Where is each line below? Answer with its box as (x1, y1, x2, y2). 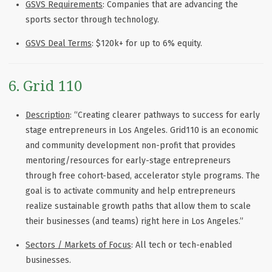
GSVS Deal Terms (25, 38, 92, 49)
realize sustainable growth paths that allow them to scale (25, 201, 251, 212)
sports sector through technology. (25, 15, 159, 25)
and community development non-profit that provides (25, 140, 236, 151)
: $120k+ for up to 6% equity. (92, 38, 202, 49)
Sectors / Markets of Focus (25, 240, 131, 251)
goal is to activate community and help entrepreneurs (25, 186, 236, 197)
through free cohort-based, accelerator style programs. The (25, 171, 260, 182)
